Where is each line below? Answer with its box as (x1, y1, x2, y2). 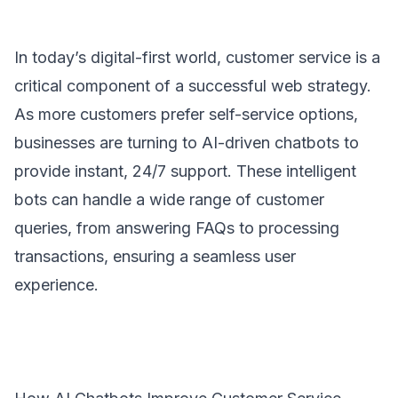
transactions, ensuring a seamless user (14, 247, 296, 266)
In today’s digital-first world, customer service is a (14, 48, 380, 67)
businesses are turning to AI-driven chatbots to (14, 133, 359, 152)
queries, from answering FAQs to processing (14, 219, 339, 237)
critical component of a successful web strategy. (14, 76, 371, 95)
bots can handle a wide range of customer (14, 190, 324, 209)
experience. (14, 275, 99, 294)
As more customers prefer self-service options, (14, 105, 358, 123)
